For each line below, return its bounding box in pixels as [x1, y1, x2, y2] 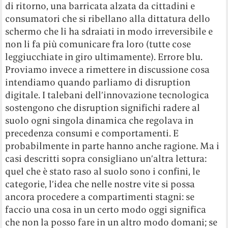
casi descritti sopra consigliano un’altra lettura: [5, 153, 207, 165]
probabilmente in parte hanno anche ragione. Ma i [5, 140, 220, 152]
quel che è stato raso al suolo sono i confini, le [5, 165, 201, 178]
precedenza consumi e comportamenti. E [5, 127, 179, 139]
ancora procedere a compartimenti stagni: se [5, 191, 195, 203]
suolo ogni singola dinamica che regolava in [5, 115, 194, 127]
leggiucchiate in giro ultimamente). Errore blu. [5, 51, 203, 63]
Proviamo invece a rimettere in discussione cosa [5, 64, 210, 76]
